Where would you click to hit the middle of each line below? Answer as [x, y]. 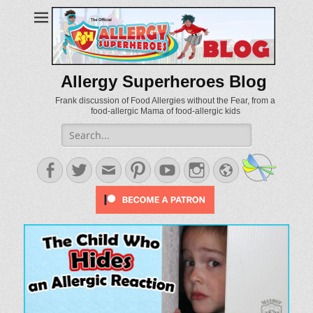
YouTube [200, 167]
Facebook [85, 167]
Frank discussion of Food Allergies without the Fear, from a [165, 100]
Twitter [108, 167]
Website [256, 167]
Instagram [233, 167]
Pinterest [171, 167]
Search [77, 130]
